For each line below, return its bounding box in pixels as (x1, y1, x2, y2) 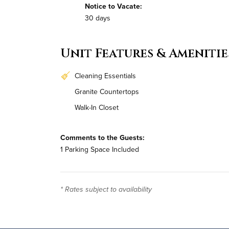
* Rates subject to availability (60, 186, 152, 194)
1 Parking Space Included (60, 144, 139, 154)
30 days (85, 13, 110, 24)
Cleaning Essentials (75, 70, 136, 81)
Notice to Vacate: (85, 1, 142, 12)
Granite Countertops (75, 86, 139, 97)
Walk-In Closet (75, 102, 119, 112)
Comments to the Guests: (60, 132, 145, 143)
